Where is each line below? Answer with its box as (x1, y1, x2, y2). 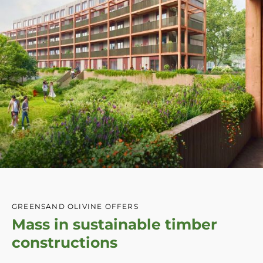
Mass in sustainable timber (12, 215, 217, 233)
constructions (12, 233, 117, 251)
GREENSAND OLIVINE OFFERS (12, 201, 139, 211)
